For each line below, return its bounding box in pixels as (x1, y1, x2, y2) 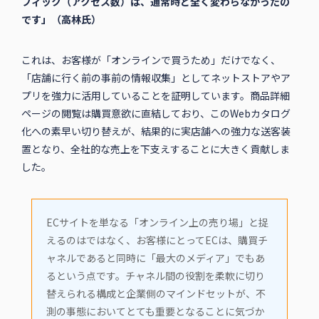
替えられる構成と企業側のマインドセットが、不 (46, 286, 266, 301)
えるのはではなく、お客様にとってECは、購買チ (46, 233, 268, 248)
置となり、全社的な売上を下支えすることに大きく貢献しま (21, 142, 290, 157)
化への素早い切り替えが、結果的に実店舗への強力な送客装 (21, 124, 291, 139)
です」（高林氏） (21, 12, 101, 27)
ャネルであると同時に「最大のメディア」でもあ (46, 251, 265, 266)
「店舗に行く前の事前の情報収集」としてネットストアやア (21, 70, 291, 85)
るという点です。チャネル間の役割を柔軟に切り (46, 268, 265, 283)
